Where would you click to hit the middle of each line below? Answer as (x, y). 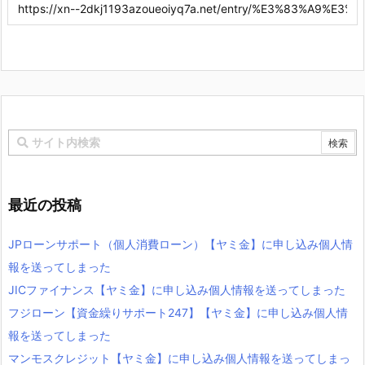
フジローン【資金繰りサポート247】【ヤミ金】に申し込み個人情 (178, 313)
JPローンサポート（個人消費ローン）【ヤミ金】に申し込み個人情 (180, 244)
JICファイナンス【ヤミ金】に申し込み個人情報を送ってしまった (177, 290)
